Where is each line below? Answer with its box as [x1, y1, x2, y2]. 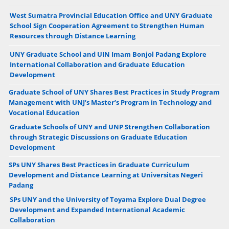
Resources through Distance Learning [9, 31, 135, 40]
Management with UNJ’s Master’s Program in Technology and [8, 97, 212, 107]
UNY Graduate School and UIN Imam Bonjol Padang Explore [9, 49, 207, 59]
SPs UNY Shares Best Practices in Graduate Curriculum [8, 159, 190, 169]
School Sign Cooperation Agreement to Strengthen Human [9, 20, 204, 30]
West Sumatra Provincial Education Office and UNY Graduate [9, 10, 213, 20]
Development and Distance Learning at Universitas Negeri [8, 170, 203, 179]
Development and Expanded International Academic [9, 204, 185, 214]
